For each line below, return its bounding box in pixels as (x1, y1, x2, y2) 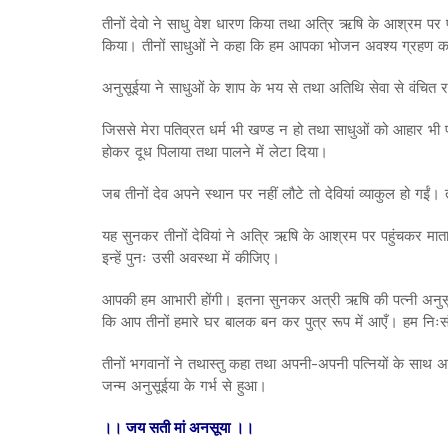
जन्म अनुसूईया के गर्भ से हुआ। (102, 376, 267, 395)
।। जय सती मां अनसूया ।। (102, 418, 254, 437)
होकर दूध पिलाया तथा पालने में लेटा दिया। (102, 142, 328, 161)
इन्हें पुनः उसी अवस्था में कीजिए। (102, 248, 280, 267)
